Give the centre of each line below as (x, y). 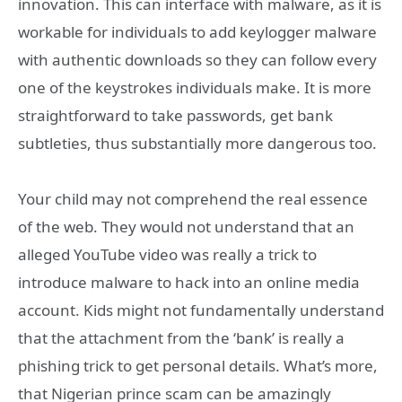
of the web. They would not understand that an (186, 227)
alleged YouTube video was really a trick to (167, 255)
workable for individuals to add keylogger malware (197, 31)
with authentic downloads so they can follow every (197, 59)
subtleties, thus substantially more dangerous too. (197, 143)
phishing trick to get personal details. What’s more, (198, 366)
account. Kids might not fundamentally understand (201, 310)
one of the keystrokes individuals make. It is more (195, 87)
